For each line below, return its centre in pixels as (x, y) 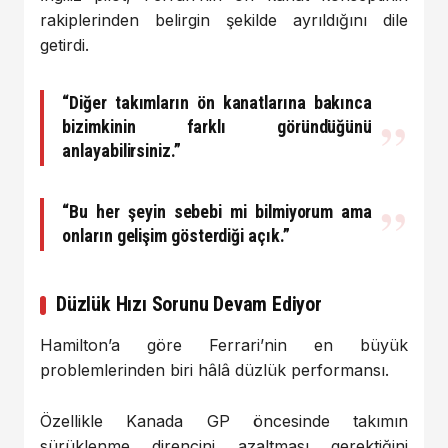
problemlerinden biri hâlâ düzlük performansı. (214, 370)
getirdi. (64, 44)
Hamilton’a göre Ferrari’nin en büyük (224, 345)
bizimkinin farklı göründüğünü (217, 127)
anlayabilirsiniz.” (121, 151)
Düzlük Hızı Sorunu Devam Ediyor (189, 304)
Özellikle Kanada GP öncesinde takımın (224, 420)
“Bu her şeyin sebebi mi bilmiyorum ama (217, 211)
